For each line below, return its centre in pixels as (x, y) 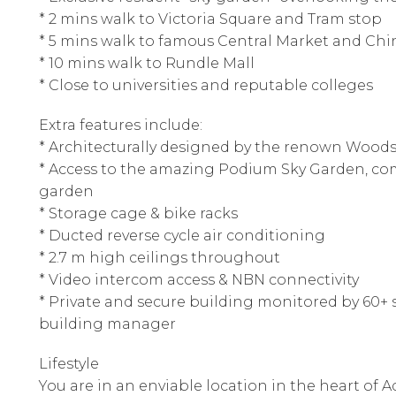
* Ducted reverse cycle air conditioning (182, 236)
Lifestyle (69, 364)
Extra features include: (121, 125)
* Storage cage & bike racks (138, 213)
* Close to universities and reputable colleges (206, 85)
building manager (107, 324)
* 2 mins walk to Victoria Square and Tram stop (210, 19)
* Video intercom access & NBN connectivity (199, 280)
